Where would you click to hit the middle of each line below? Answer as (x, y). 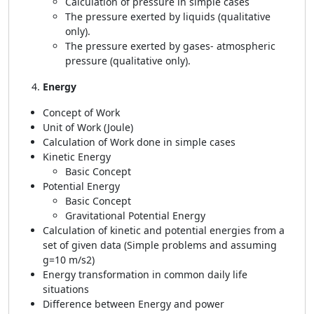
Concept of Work (81, 112)
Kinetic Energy (77, 157)
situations (66, 289)
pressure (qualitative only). (128, 61)
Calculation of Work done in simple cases (139, 142)
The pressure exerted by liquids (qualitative (168, 16)
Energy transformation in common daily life (145, 274)
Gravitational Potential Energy (135, 216)
